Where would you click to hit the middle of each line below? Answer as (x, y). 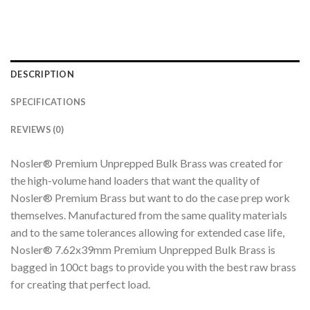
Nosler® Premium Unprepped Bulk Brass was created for (147, 163)
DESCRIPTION (42, 74)
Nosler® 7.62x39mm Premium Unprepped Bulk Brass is (143, 250)
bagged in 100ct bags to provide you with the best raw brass (153, 267)
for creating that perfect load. (80, 284)
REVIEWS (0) (37, 130)
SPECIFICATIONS (48, 102)
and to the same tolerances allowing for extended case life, (147, 232)
